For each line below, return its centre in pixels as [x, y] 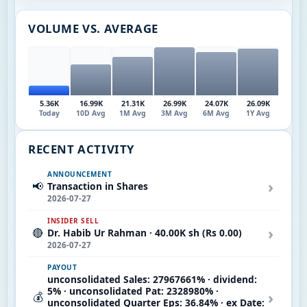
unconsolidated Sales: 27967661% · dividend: [152, 279]
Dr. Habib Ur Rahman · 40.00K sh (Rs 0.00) [145, 232]
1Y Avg [258, 113]
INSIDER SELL [73, 220]
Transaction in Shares [98, 186]
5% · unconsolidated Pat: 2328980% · [133, 291]
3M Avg [174, 113]
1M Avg [133, 113]
